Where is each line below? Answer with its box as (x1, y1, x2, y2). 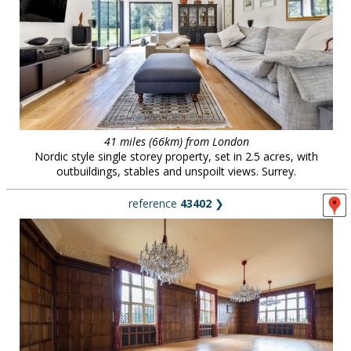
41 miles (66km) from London (103, 134, 249, 149)
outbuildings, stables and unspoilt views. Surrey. (56, 164, 296, 179)
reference (128, 196, 180, 211)
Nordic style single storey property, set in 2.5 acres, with (34, 149, 318, 164)
